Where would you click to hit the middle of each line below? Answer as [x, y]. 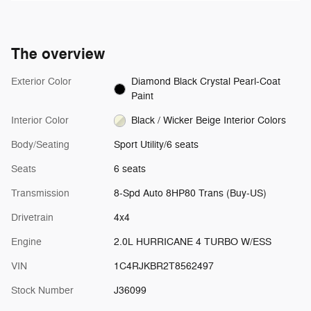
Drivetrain [32, 217]
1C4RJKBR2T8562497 [163, 266]
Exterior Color [41, 81]
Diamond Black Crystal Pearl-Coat [206, 81]
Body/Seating [40, 144]
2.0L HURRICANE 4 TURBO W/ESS [192, 242]
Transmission [40, 193]
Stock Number [42, 290]
